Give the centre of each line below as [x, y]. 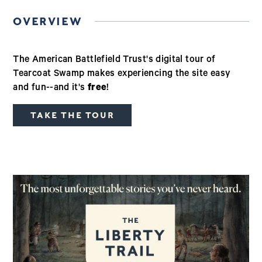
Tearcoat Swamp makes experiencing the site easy [122, 74]
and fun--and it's [50, 88]
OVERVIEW [48, 21]
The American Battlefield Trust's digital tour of [114, 60]
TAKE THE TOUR [73, 115]
